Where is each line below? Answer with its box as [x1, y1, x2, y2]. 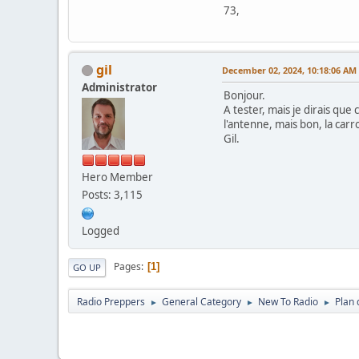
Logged [82, 223, 119, 238]
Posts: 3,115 [82, 187, 143, 202]
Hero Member [82, 169, 153, 184]
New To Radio [258, 294, 318, 309]
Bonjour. [224, 87, 265, 103]
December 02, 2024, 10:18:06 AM [222, 63, 357, 76]
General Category [162, 294, 241, 309]
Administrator [82, 79, 157, 95]
